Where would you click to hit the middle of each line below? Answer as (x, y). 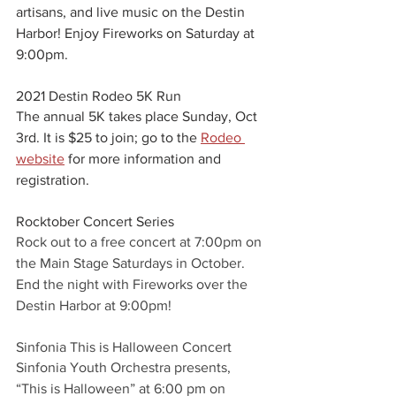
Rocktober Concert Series (95, 222)
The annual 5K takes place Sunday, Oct (138, 117)
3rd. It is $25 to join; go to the (108, 138)
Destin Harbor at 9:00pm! (94, 306)
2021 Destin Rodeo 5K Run (99, 96)
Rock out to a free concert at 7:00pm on (141, 242)
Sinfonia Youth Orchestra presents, (125, 368)
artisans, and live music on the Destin (132, 12)
